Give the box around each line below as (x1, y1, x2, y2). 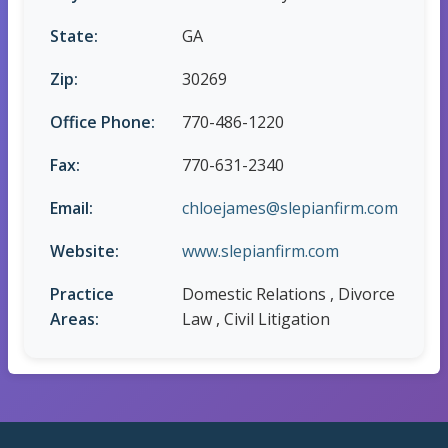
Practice (50, 283, 114, 306)
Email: (50, 197, 93, 220)
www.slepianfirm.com (182, 240, 339, 263)
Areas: (50, 308, 99, 331)
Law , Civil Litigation (182, 308, 330, 331)
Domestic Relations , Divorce (182, 283, 395, 306)
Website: (50, 240, 119, 263)
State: (50, 25, 98, 48)
